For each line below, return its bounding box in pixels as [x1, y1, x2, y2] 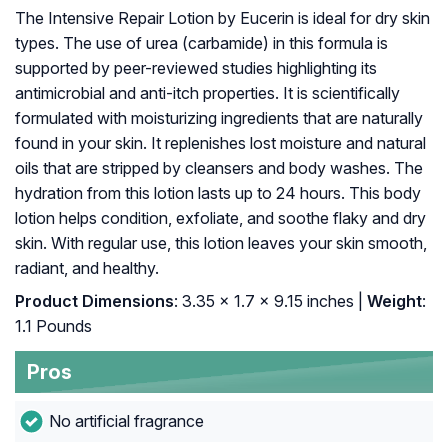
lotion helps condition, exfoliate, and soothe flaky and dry [15, 208, 426, 229]
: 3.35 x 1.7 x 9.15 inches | [174, 291, 363, 312]
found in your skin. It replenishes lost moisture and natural [15, 133, 426, 154]
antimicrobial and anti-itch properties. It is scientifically [15, 83, 400, 104]
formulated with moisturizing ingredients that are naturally [15, 108, 423, 129]
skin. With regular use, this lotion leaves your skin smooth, [15, 233, 427, 254]
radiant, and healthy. [15, 258, 159, 279]
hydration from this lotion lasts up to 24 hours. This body [15, 183, 421, 204]
